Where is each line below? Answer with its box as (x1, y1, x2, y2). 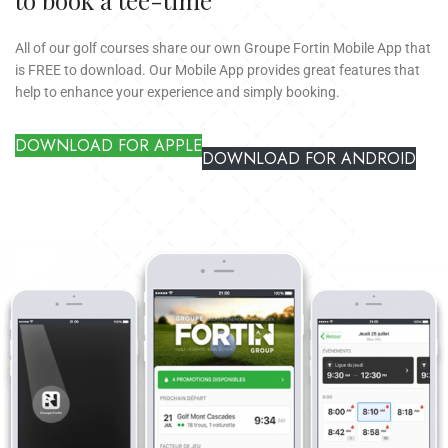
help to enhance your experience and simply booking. (15, 83, 341, 100)
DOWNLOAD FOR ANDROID (202, 147, 417, 171)
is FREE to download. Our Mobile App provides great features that (15, 61, 421, 78)
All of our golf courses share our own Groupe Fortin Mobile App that (15, 39, 432, 56)
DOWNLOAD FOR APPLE (15, 133, 203, 157)
